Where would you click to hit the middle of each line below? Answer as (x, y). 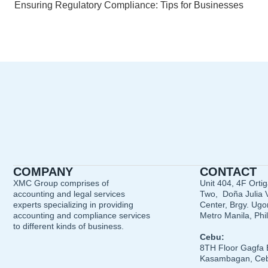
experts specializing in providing (73, 205)
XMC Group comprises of (61, 183)
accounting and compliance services (82, 215)
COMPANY (43, 172)
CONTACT (228, 172)
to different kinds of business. (68, 226)
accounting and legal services (69, 194)
